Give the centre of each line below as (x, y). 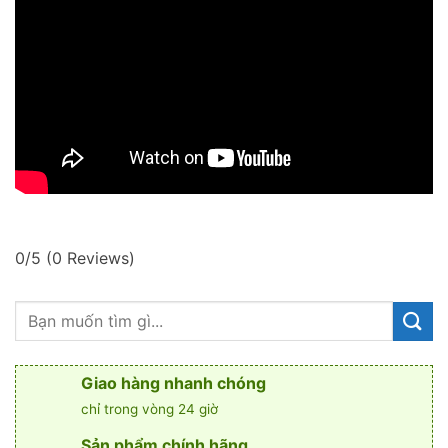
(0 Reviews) (90, 258)
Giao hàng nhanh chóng (173, 383)
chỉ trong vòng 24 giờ (149, 409)
